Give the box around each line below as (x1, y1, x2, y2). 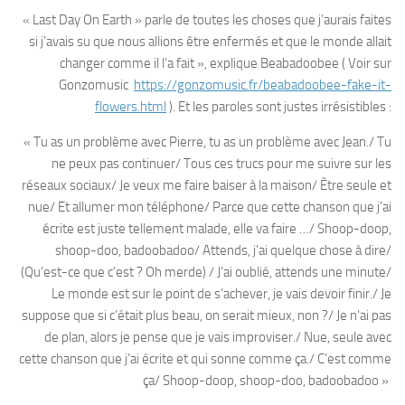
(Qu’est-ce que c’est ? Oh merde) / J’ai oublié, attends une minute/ (18, 264, 391, 281)
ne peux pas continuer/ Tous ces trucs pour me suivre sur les (52, 155, 391, 173)
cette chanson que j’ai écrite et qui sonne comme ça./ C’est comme (19, 351, 391, 368)
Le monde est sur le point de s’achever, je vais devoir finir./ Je (52, 286, 391, 303)
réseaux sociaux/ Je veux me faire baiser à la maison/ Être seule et (22, 177, 391, 194)
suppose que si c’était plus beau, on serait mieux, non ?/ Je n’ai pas (22, 307, 391, 325)
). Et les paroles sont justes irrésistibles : (166, 99, 391, 116)
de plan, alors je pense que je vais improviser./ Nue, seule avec (44, 329, 391, 346)
